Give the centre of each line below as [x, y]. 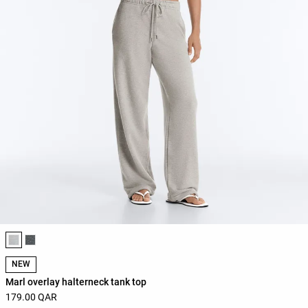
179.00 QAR [31, 297]
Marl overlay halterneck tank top [76, 282]
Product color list [46, 236]
